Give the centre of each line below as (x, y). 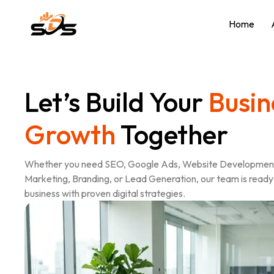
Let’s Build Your (117, 102)
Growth (72, 134)
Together (174, 134)
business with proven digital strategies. (105, 193)
